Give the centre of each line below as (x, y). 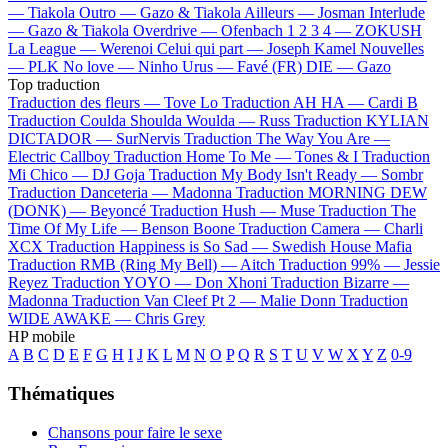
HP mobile (41, 337)
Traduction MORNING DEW (331, 193)
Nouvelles (392, 49)
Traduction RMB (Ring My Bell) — (124, 265)
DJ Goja (118, 175)
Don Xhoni (231, 283)
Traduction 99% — (341, 265)
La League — (54, 49)
